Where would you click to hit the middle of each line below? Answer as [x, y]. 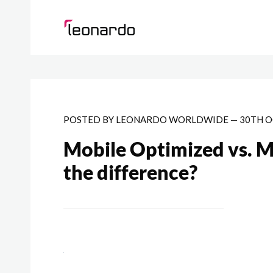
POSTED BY [90, 120]
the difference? [131, 172]
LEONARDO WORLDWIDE [172, 120]
